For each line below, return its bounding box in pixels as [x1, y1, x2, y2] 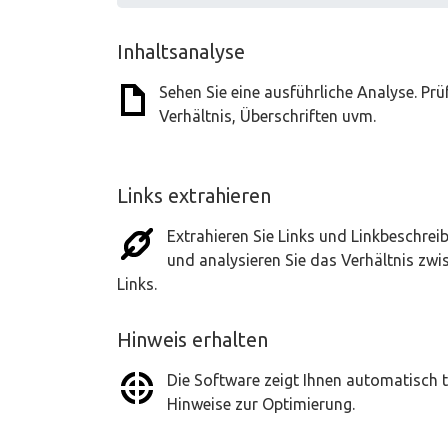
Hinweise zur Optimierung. [167, 395, 355, 413]
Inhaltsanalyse [117, 40, 245, 63]
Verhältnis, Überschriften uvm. [159, 107, 376, 125]
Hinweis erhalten [117, 328, 268, 351]
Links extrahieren [117, 184, 271, 207]
